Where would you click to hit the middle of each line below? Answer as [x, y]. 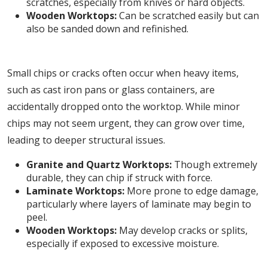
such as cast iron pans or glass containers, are [111, 90]
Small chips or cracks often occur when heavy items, [123, 73]
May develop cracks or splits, [182, 230]
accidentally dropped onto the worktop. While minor [124, 106]
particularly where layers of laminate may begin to [139, 204]
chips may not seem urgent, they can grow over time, [126, 123]
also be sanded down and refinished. [107, 29]
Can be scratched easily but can [188, 16]
